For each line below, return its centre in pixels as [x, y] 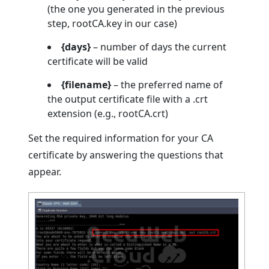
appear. [45, 171]
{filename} [86, 84]
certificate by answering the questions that [126, 155]
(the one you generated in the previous [136, 9]
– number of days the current [159, 47]
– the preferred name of [167, 84]
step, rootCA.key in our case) [113, 23]
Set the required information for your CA [121, 138]
